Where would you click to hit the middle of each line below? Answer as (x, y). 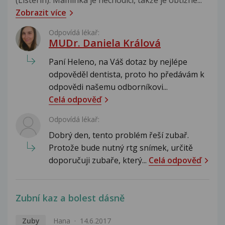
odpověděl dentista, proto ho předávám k (127, 74)
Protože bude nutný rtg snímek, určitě (121, 147)
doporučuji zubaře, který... (99, 160)
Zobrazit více (41, 12)
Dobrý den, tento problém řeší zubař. (119, 135)
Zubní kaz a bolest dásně (70, 198)
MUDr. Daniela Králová (105, 43)
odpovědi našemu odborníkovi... (108, 87)
